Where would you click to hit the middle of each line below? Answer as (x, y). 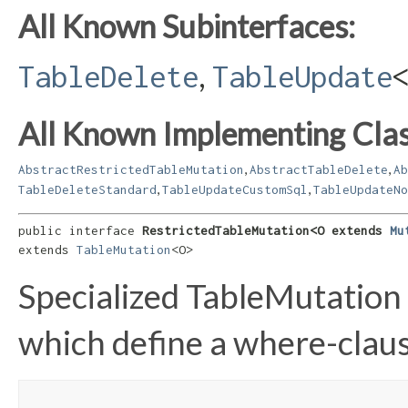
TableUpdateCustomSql (235, 189)
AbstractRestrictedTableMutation (131, 169)
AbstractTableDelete (319, 169)
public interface (80, 231)
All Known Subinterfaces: (187, 25)
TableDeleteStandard (87, 189)
